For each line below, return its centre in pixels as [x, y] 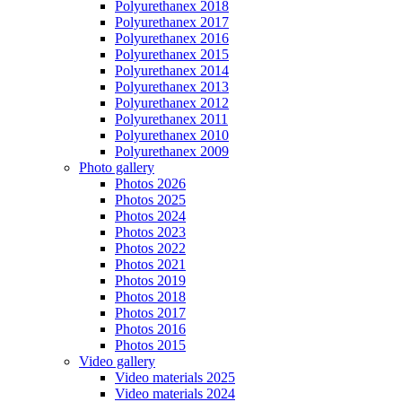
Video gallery [117, 362]
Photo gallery [117, 168]
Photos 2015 [150, 345]
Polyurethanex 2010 [172, 135]
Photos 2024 [150, 216]
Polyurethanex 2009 [172, 152]
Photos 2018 [150, 297]
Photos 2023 [150, 232]
